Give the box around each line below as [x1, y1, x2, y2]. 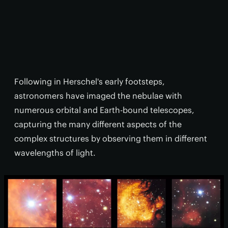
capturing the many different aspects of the [14, 119, 182, 129]
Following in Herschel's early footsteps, [14, 76, 165, 87]
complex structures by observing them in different [14, 133, 207, 144]
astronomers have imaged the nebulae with [14, 91, 182, 101]
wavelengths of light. [14, 148, 96, 158]
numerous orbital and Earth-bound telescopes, [14, 105, 194, 115]
